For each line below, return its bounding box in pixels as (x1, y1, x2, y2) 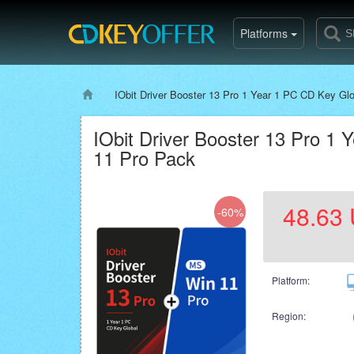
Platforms (240, 25, 291, 41)
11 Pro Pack (93, 144, 195, 171)
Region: (272, 308, 306, 322)
